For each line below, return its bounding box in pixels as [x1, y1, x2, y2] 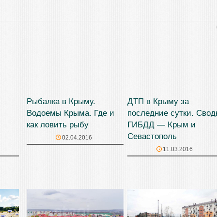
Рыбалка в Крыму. [27, 97, 95, 107]
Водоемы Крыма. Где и [27, 108, 114, 118]
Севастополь [127, 132, 177, 141]
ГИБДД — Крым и [127, 120, 196, 130]
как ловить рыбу [27, 120, 89, 130]
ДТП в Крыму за [127, 97, 189, 107]
